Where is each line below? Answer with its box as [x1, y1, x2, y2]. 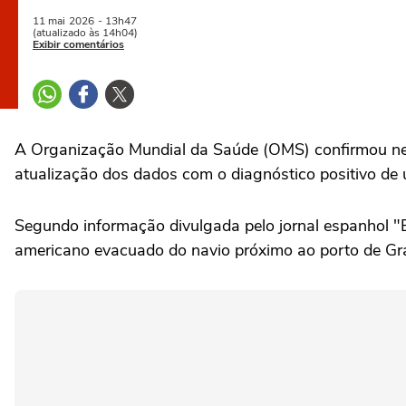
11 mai [33, 14, 65, 28]
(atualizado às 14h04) [33, 25, 138, 40]
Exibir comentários [33, 37, 124, 52]
